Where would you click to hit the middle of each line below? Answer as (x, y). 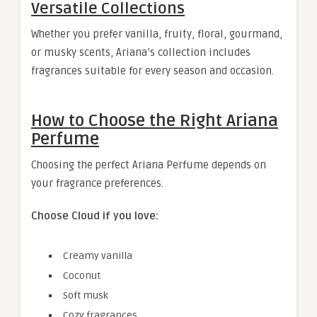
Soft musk (86, 295)
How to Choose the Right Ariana (155, 121)
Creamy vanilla (98, 256)
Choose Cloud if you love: (95, 216)
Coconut (82, 276)
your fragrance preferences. (97, 183)
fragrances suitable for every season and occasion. (152, 71)
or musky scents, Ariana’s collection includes (141, 52)
